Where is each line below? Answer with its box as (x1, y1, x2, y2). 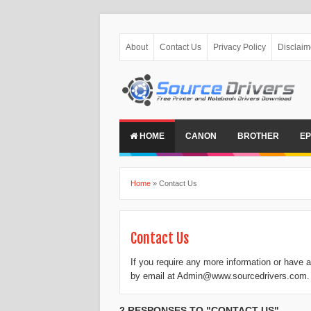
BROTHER (237, 131, 279, 141)
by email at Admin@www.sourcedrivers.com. (131, 270, 310, 281)
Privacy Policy (213, 42, 266, 52)
